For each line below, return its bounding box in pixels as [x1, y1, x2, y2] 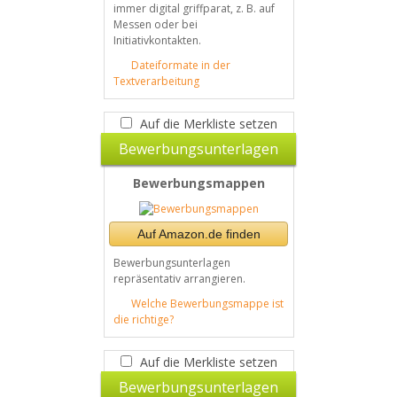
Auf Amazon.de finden [136, 227, 261, 241]
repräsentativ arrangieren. [113, 271, 245, 286]
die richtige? [113, 312, 174, 327]
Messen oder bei [113, 17, 198, 32]
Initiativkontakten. [113, 33, 201, 48]
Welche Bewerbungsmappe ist [130, 296, 284, 311]
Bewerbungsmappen [132, 175, 265, 191]
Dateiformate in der [130, 58, 230, 73]
